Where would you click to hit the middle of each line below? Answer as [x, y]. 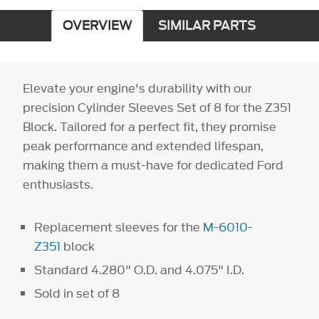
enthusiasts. [58, 184]
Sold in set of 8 [77, 293]
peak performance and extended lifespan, [143, 146]
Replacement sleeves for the [119, 227]
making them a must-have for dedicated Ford [153, 165]
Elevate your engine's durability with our [138, 88]
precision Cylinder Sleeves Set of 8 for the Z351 [157, 107]
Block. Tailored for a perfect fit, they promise [150, 126]
